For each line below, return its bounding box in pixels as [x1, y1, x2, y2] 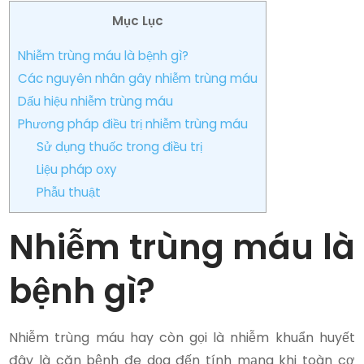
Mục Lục [112, 11, 164, 29]
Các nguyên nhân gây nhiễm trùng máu [18, 69, 258, 87]
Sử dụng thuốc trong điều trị [37, 137, 202, 155]
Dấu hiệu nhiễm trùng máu [18, 92, 174, 110]
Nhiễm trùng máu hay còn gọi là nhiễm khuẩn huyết [9, 327, 355, 347]
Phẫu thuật [37, 183, 101, 201]
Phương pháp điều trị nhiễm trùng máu [18, 115, 249, 132]
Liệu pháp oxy [37, 160, 117, 178]
